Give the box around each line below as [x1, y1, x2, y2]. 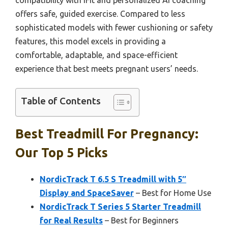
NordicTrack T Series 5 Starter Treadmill [40, 202, 201, 211]
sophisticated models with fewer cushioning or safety [15, 23, 213, 32]
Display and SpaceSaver [40, 188, 134, 197]
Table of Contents [21, 95, 101, 107]
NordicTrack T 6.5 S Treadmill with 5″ [40, 175, 186, 184]
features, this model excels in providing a [15, 37, 166, 46]
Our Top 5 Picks [15, 146, 108, 160]
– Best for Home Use [134, 188, 211, 197]
